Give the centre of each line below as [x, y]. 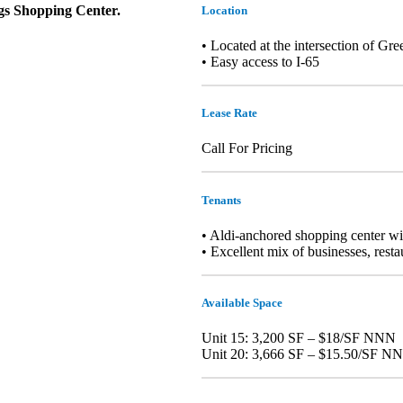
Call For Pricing [247, 148]
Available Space [242, 302]
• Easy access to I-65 [260, 62]
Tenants [221, 200]
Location [224, 10]
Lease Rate [229, 113]
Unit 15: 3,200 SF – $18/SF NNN [299, 338]
